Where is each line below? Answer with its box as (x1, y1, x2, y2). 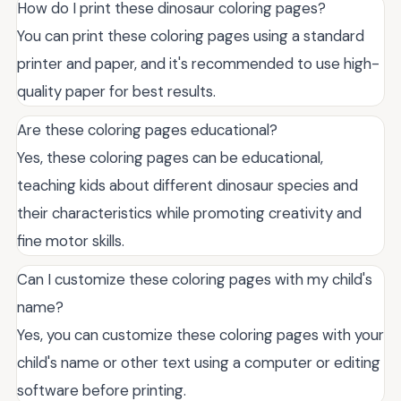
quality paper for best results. (17, 81, 216, 101)
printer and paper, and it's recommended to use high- (17, 53, 380, 73)
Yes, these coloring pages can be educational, (17, 147, 323, 167)
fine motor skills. (17, 230, 124, 251)
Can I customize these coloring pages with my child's (17, 269, 372, 289)
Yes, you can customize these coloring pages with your (17, 324, 384, 345)
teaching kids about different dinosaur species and (17, 175, 358, 195)
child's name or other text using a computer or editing (17, 352, 380, 372)
